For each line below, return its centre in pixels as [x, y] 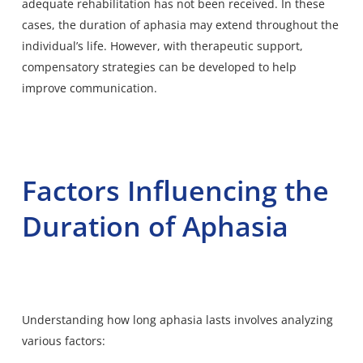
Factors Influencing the [175, 190]
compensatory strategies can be [110, 66]
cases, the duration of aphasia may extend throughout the [180, 24]
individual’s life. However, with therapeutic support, [162, 45]
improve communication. [89, 88]
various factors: [63, 340]
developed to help [247, 66]
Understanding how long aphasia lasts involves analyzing [177, 319]
